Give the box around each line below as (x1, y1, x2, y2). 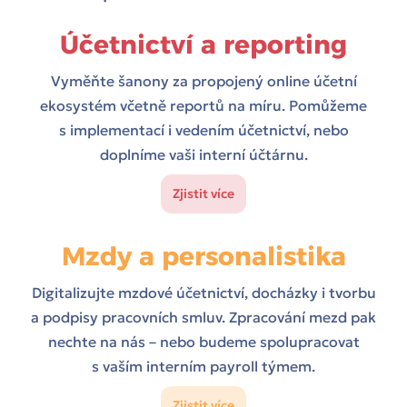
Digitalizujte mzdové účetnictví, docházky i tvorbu (31, 283, 376, 303)
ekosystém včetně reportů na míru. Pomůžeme (40, 96, 367, 115)
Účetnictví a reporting (60, 29, 347, 61)
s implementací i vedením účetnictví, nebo (58, 121, 349, 140)
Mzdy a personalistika (61, 241, 346, 273)
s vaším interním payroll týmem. (92, 357, 315, 376)
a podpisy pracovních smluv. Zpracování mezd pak (31, 308, 376, 327)
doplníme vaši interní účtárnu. (99, 145, 308, 164)
